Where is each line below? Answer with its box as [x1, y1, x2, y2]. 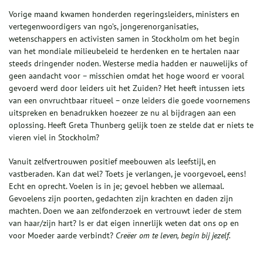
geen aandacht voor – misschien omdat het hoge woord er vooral [9, 70, 244, 82]
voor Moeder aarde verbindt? [9, 230, 116, 241]
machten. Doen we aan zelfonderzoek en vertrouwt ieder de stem [9, 205, 241, 217]
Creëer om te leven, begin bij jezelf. [116, 230, 231, 241]
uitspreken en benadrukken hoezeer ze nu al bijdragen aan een [9, 107, 236, 119]
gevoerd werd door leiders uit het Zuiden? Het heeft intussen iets [9, 83, 245, 94]
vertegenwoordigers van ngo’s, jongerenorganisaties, [9, 21, 198, 32]
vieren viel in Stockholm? [9, 132, 99, 143]
